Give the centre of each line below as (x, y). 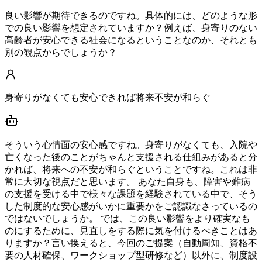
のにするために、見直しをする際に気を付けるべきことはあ (131, 231)
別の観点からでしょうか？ (61, 53)
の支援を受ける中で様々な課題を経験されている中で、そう (131, 194)
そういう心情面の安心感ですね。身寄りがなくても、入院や (131, 145)
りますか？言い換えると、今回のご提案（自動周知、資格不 (131, 243)
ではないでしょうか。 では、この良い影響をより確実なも (127, 219)
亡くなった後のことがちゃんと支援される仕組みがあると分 (131, 157)
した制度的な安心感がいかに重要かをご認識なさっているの (131, 206)
